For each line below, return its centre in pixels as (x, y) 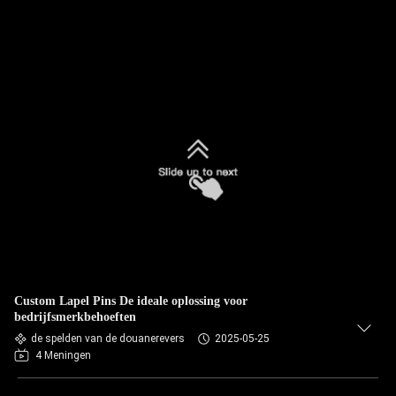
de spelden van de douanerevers (108, 339)
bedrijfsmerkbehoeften (75, 317)
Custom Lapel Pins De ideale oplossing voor (131, 301)
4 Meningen (63, 355)
